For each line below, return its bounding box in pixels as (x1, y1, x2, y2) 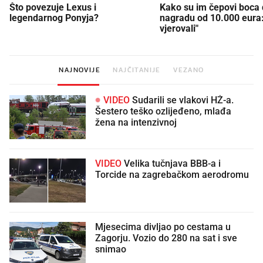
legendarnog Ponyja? (9, 12, 99, 23)
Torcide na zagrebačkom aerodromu (95, 169, 249, 180)
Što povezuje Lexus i (9, 1, 96, 13)
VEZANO (173, 65, 204, 74)
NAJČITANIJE (113, 65, 161, 74)
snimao (95, 244, 126, 255)
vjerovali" (160, 22, 198, 34)
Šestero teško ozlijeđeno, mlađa (95, 106, 231, 117)
